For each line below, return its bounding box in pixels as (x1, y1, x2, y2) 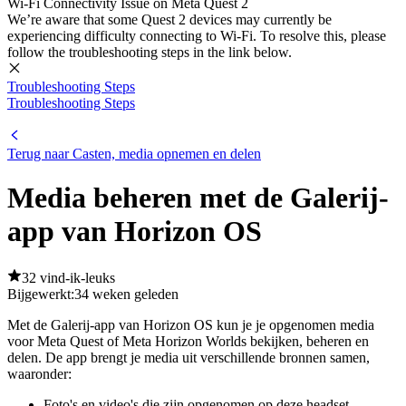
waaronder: (7, 365, 72, 382)
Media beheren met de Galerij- (7, 181, 389, 215)
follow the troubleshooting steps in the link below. (7, 44, 292, 60)
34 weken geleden (74, 285, 179, 302)
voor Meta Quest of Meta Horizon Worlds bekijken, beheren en (7, 333, 369, 349)
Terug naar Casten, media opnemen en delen (7, 146, 261, 161)
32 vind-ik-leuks (22, 269, 115, 285)
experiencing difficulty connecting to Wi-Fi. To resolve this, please (7, 28, 386, 43)
